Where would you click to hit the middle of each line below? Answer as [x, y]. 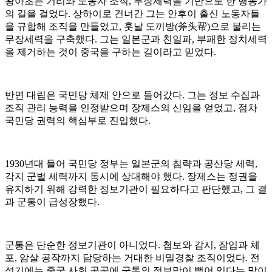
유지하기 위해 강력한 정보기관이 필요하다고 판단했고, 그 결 [136, 189]
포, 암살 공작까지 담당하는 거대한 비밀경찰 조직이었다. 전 [132, 258]
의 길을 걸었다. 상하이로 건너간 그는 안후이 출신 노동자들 [132, 14]
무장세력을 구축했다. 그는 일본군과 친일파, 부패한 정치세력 [136, 39]
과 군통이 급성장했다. [52, 202]
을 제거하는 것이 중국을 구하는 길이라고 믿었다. [110, 52]
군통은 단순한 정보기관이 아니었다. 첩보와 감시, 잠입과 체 [132, 245]
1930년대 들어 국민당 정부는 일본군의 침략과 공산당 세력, [131, 164]
